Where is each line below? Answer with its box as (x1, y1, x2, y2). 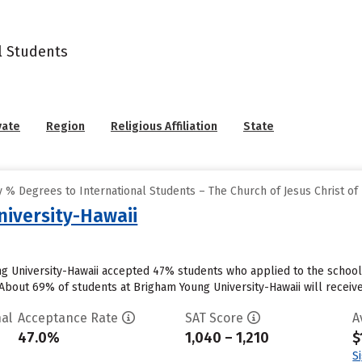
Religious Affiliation (111, 120, 217, 133)
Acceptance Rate (17, 310, 118, 326)
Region (46, 120, 85, 133)
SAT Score (184, 310, 243, 326)
